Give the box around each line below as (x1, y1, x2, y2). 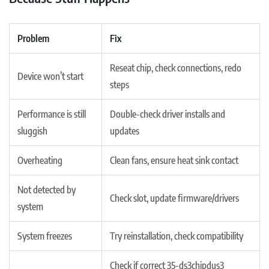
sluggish (17, 124, 47, 137)
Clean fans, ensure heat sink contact (110, 154, 238, 166)
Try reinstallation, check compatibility (110, 229, 243, 242)
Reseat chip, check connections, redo (110, 61, 241, 74)
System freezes (17, 229, 72, 242)
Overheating (17, 154, 62, 166)
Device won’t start (17, 70, 83, 82)
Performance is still (17, 107, 86, 120)
